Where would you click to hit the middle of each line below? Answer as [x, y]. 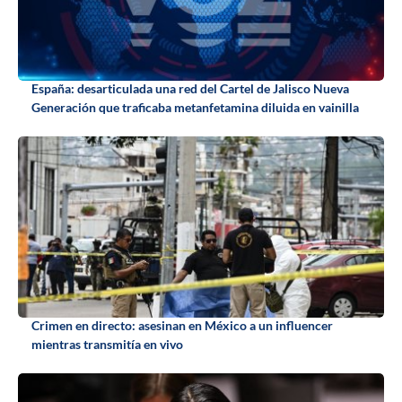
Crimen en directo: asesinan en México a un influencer [182, 326]
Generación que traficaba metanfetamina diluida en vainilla [195, 108]
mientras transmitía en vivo [107, 345]
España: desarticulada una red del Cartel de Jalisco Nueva [190, 89]
